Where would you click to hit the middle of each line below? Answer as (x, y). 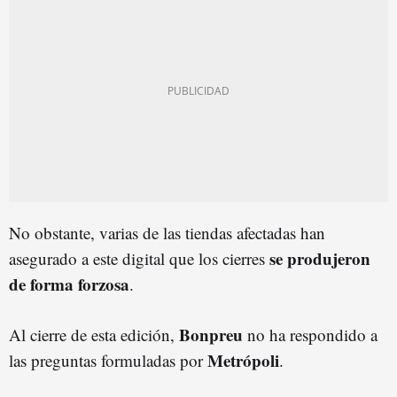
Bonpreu (213, 335)
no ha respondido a (312, 335)
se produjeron (320, 259)
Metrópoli (243, 361)
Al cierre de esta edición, (94, 335)
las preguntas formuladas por (108, 361)
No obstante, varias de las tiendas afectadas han (167, 233)
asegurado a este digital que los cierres (139, 259)
